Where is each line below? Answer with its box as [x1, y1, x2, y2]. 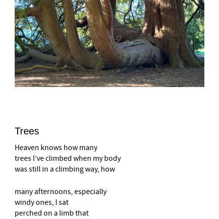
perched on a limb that [15, 208, 88, 218]
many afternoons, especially [15, 187, 107, 197]
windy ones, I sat [15, 197, 68, 207]
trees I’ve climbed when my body [15, 153, 121, 163]
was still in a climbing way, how [15, 164, 115, 174]
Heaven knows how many [15, 143, 97, 153]
